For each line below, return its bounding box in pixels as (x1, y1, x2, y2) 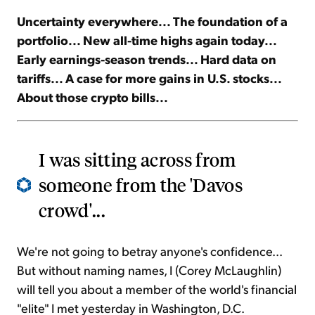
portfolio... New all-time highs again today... (17, 32, 276, 49)
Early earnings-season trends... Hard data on (17, 51, 276, 67)
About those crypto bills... (17, 89, 168, 105)
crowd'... (39, 198, 106, 222)
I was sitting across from (39, 148, 236, 172)
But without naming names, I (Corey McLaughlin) (17, 262, 281, 278)
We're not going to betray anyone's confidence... (17, 243, 282, 259)
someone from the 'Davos (39, 173, 243, 197)
